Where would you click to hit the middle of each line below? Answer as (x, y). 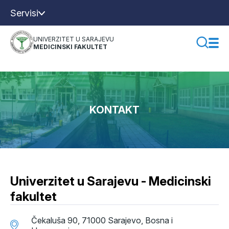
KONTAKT (114, 110)
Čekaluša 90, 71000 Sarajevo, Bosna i (102, 220)
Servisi (24, 13)
